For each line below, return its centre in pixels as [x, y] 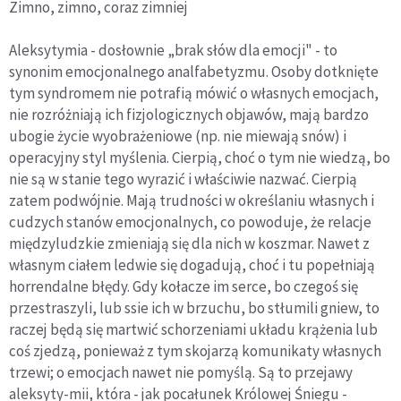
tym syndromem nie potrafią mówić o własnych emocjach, [194, 93]
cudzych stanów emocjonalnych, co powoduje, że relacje [190, 222]
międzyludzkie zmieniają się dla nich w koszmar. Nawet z [189, 243]
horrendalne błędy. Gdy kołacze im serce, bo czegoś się [183, 286]
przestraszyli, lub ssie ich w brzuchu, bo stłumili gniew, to [194, 307]
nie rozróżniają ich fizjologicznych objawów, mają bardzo [189, 114]
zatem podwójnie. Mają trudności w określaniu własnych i [192, 200]
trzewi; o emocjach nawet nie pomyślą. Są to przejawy [181, 372]
